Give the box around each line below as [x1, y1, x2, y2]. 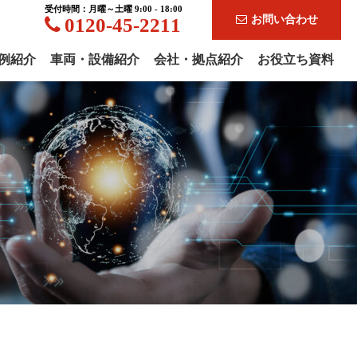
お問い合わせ [250, 14, 318, 25]
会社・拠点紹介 [154, 53, 243, 66]
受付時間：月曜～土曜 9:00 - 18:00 [45, 4, 182, 14]
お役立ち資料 [257, 53, 334, 66]
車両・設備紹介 [50, 53, 139, 66]
